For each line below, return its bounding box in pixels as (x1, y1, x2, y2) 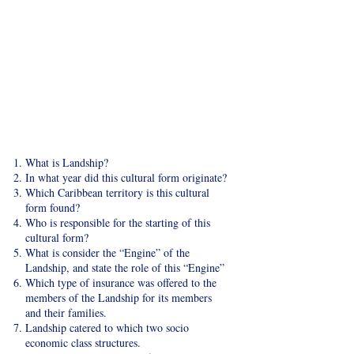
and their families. (25, 305, 107, 320)
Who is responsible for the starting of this (25, 215, 210, 230)
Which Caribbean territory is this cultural (25, 185, 209, 200)
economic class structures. (25, 335, 141, 350)
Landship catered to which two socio (25, 320, 189, 335)
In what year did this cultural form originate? (25, 170, 227, 185)
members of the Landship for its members (25, 290, 212, 305)
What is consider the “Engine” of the (25, 245, 190, 260)
